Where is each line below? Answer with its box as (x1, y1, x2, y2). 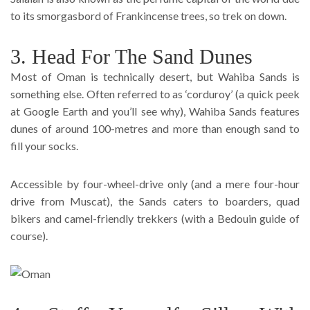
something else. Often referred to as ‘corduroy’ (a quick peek (10, 86, 300, 100)
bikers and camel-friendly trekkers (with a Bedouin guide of (10, 211, 300, 225)
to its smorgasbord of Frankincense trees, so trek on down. (10, 8, 286, 22)
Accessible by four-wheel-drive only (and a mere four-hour (10, 176, 300, 190)
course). (10, 228, 48, 242)
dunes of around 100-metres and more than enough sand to (10, 121, 300, 135)
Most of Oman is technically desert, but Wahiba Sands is (10, 69, 300, 83)
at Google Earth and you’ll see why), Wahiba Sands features (10, 104, 300, 118)
